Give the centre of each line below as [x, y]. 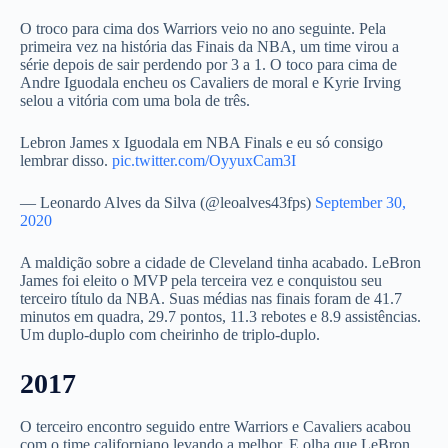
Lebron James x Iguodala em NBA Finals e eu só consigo [201, 143]
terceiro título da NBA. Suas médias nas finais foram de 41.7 [211, 299]
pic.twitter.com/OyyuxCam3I [204, 161]
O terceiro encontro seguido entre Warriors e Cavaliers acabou [215, 427]
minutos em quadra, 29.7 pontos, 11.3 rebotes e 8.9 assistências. [220, 317]
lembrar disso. [66, 161]
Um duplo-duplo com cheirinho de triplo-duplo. [170, 335]
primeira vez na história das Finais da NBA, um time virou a [209, 47]
